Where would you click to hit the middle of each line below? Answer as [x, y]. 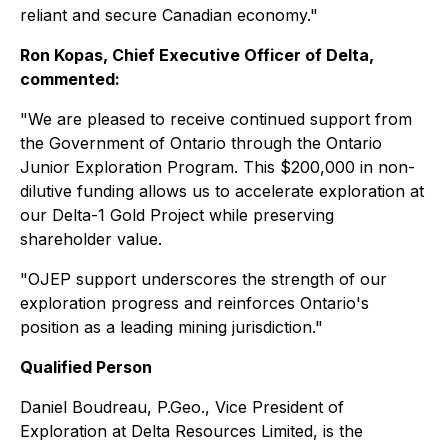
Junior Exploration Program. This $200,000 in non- [217, 167]
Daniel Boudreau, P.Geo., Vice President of [182, 407]
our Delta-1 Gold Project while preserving [177, 215]
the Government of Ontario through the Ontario [201, 143]
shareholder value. [91, 239]
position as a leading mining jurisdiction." [171, 327]
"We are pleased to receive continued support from [216, 119]
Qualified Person [86, 367]
